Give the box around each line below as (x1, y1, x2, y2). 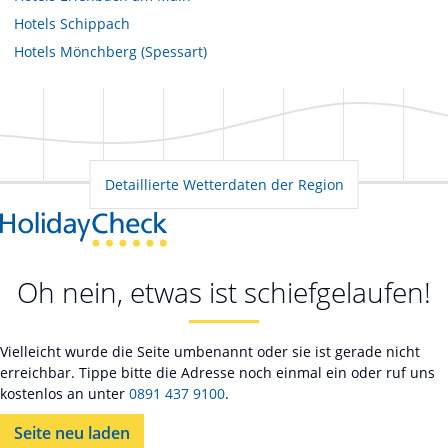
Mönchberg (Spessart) (60, 41, 207, 61)
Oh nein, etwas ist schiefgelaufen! (17, 273, 431, 312)
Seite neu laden (14, 422, 130, 445)
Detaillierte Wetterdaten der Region (104, 174, 344, 194)
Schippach (60, 13, 130, 33)
